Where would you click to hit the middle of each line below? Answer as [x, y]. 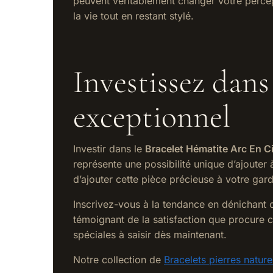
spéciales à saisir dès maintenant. [150, 235]
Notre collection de [119, 260]
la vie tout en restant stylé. [133, 16]
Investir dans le [109, 149]
